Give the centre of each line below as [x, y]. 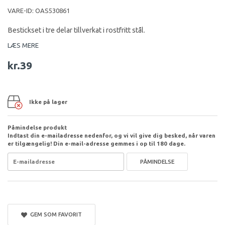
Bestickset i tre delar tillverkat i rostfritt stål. [76, 30]
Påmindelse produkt [37, 127]
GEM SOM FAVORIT [54, 214]
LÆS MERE [23, 45]
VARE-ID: [21, 10]
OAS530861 [52, 10]
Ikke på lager [48, 101]
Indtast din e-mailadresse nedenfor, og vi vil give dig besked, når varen [111, 135]
